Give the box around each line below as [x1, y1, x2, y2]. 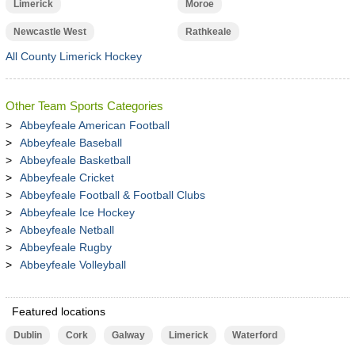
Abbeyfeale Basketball [19, 154, 131, 166]
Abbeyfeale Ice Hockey [19, 206, 135, 219]
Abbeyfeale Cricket [19, 171, 114, 184]
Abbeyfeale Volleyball [19, 258, 126, 271]
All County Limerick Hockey [5, 50, 142, 63]
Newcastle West [13, 26, 86, 37]
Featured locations [11, 305, 105, 318]
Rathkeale [185, 26, 231, 37]
